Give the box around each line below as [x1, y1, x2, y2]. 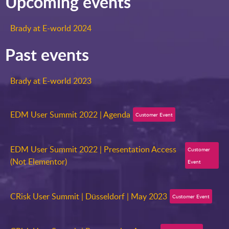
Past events [5, 43, 89, 66]
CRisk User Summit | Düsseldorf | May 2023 [10, 191, 167, 202]
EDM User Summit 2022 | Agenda [10, 109, 130, 120]
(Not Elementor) [10, 156, 67, 167]
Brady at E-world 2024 [10, 22, 91, 34]
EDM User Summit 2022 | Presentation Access [10, 144, 176, 155]
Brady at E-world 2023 [10, 75, 91, 86]
